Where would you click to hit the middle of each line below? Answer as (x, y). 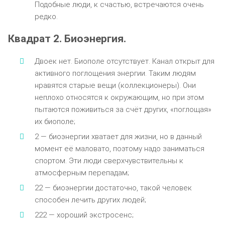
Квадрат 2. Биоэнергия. (67, 38)
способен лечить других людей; (90, 200)
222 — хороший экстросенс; (84, 215)
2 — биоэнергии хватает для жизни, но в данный (118, 136)
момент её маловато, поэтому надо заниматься (119, 148)
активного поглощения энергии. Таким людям (115, 73)
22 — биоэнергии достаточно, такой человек (113, 188)
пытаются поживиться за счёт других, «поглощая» (123, 109)
